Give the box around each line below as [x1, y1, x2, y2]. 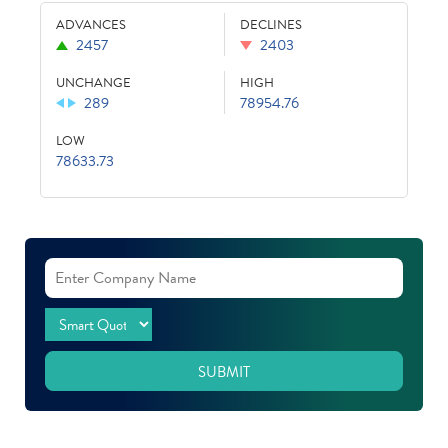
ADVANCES [56, 15, 126, 36]
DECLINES [240, 15, 302, 36]
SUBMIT [198, 361, 250, 384]
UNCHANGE [56, 73, 131, 94]
